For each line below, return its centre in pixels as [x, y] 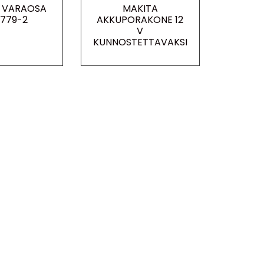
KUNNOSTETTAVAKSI [140, 42]
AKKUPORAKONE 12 [140, 19]
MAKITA [140, 8]
